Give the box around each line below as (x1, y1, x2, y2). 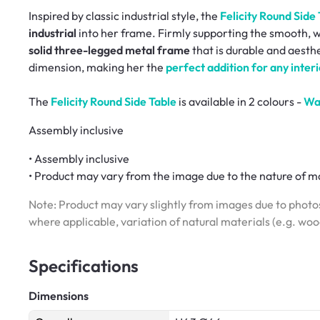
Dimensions (29, 288, 89, 303)
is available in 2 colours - (176, 94, 304, 109)
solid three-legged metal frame (29, 42, 190, 57)
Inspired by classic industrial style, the (29, 8, 220, 23)
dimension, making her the (29, 59, 166, 74)
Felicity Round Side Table (51, 94, 176, 109)
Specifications (29, 254, 139, 276)
